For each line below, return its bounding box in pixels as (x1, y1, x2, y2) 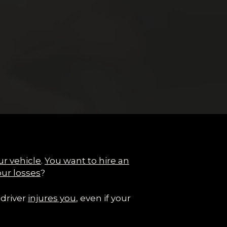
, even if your (76, 193, 131, 203)
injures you (28, 193, 76, 203)
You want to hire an (45, 156, 129, 166)
